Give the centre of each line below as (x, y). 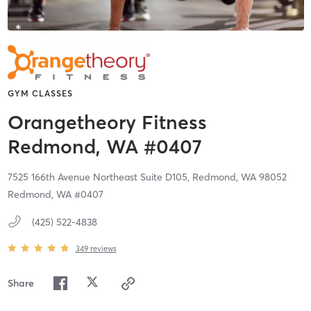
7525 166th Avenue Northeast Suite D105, (100, 177)
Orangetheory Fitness (107, 123)
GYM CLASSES (40, 94)
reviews (103, 248)
